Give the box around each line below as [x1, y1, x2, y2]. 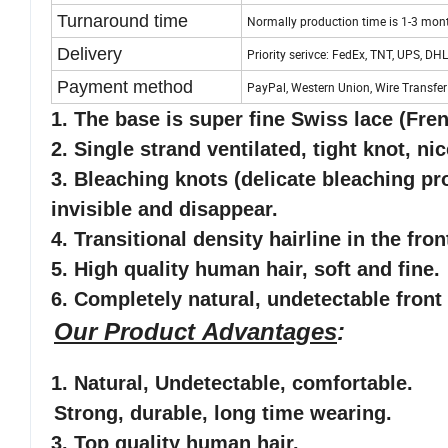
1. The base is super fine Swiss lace [51, 108, 393, 131]
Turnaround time [57, 11, 188, 32]
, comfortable [280, 372, 407, 395]
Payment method [57, 77, 193, 98]
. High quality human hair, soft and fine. [62, 258, 440, 281]
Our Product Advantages [54, 318, 337, 346]
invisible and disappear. [51, 198, 278, 221]
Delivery [57, 44, 122, 65]
